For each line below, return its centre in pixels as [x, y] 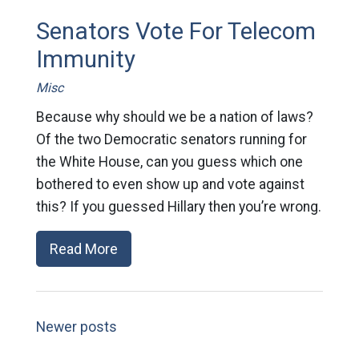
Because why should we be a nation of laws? [174, 117]
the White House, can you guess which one [169, 162]
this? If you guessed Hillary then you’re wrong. [178, 207]
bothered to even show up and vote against [170, 184]
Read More [83, 249]
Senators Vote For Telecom [175, 31]
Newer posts [76, 327]
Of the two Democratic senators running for [171, 139]
